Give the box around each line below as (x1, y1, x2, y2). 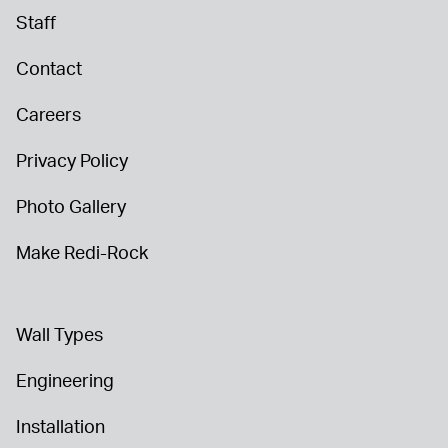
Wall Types (16, 323, 103, 346)
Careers (16, 103, 81, 126)
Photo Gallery (16, 195, 126, 218)
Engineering (16, 369, 114, 392)
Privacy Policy (16, 149, 128, 172)
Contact (16, 57, 82, 80)
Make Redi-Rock (16, 241, 148, 264)
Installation (16, 415, 105, 438)
